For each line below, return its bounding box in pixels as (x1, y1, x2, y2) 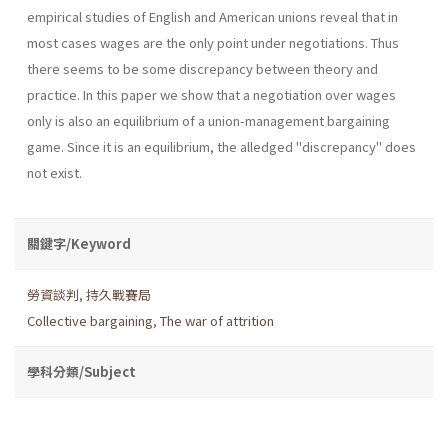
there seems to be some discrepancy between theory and (27, 58, 378, 78)
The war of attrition (160, 310, 274, 330)
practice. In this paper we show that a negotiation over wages (27, 84, 396, 104)
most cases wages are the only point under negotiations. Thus (27, 32, 399, 52)
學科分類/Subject (27, 361, 136, 381)
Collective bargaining (27, 310, 153, 330)
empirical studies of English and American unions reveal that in (27, 6, 398, 26)
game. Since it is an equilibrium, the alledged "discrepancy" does (27, 136, 416, 156)
